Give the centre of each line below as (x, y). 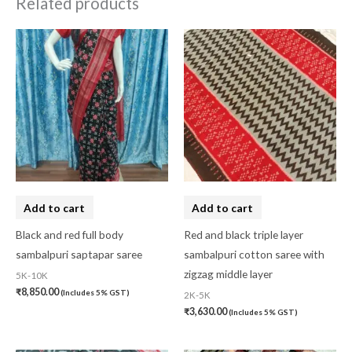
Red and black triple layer (244, 235)
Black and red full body (70, 235)
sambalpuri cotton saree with (254, 255)
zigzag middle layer (228, 274)
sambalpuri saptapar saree (79, 255)
